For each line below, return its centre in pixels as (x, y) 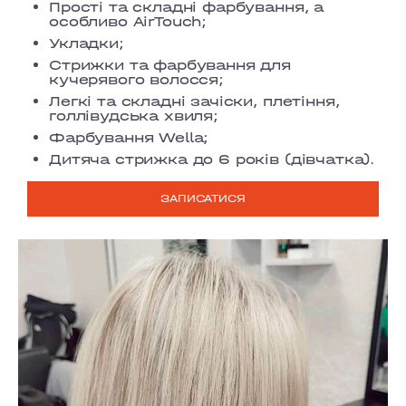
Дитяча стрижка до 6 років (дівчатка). (212, 159)
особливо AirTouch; (128, 21)
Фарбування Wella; (129, 137)
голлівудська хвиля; (134, 115)
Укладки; (87, 43)
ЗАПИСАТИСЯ (203, 199)
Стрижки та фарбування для (170, 64)
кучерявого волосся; (136, 79)
